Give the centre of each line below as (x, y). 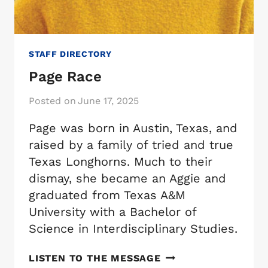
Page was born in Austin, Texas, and (133, 128)
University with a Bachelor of (112, 211)
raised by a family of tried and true (131, 144)
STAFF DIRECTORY (70, 54)
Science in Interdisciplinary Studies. (133, 228)
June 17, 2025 (109, 100)
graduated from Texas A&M (107, 195)
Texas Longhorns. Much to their (121, 161)
